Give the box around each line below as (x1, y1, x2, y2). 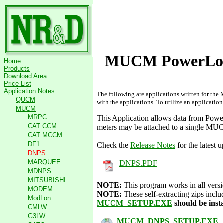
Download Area (4, 72, 47, 80)
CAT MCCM (28, 131, 62, 139)
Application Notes (4, 87, 55, 95)
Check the (97, 140, 130, 149)
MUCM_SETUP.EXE (97, 198, 172, 207)
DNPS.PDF (119, 158, 157, 167)
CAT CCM (28, 122, 57, 130)
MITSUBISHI (28, 176, 66, 184)
